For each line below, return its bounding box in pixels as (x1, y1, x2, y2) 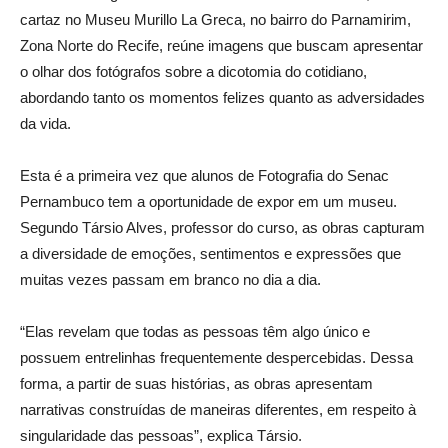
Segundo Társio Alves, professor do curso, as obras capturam (20, 219, 425, 236)
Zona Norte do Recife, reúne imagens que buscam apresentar (20, 37, 423, 54)
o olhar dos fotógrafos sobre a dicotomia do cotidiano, (20, 63, 367, 80)
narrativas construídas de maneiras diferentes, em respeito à (20, 401, 416, 418)
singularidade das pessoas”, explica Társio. (20, 427, 302, 444)
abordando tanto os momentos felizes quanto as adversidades (20, 89, 425, 106)
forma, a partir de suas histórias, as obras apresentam (20, 375, 373, 392)
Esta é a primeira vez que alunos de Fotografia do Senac (20, 167, 389, 184)
